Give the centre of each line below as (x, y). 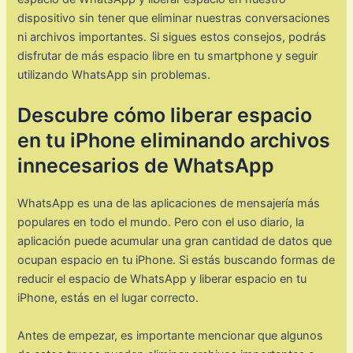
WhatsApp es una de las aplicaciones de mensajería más (169, 204)
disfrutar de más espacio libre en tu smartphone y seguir (168, 56)
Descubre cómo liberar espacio (165, 115)
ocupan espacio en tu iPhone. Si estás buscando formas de (176, 260)
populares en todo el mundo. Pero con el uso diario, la (161, 223)
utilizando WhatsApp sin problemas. (114, 75)
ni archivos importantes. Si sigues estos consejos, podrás (172, 37)
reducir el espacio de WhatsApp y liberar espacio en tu (162, 279)
